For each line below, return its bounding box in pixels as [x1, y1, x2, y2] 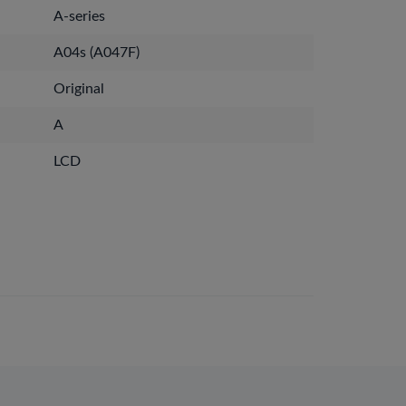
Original [53, 82, 104, 96]
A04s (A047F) [53, 45, 140, 60]
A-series [53, 9, 105, 24]
